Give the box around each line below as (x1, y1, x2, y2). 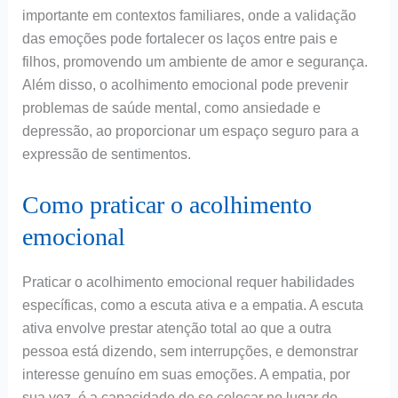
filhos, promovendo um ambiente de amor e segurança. (21, 54, 368, 70)
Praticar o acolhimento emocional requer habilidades (21, 274, 354, 290)
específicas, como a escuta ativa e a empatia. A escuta (21, 297, 363, 313)
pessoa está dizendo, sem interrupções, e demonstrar (21, 343, 358, 359)
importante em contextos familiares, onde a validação (21, 8, 356, 24)
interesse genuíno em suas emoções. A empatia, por (21, 366, 350, 382)
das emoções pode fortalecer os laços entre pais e (21, 31, 338, 47)
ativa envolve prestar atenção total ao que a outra (21, 320, 331, 336)
